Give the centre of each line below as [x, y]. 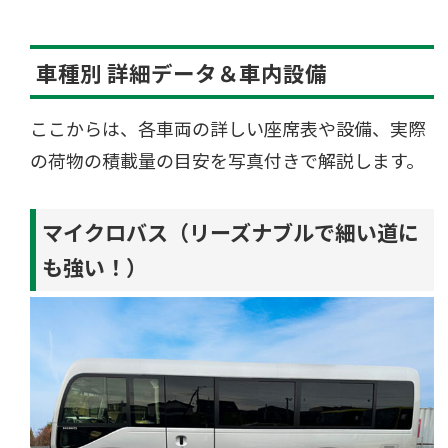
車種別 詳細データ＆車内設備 [182, 72]
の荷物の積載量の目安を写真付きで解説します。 [227, 160]
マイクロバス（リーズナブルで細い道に [231, 231]
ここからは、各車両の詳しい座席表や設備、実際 [228, 128]
